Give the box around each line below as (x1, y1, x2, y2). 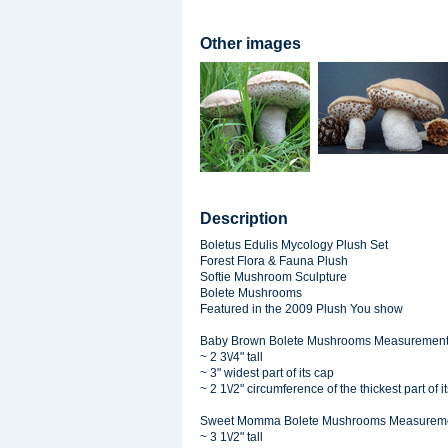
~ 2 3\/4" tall (200, 350, 263, 364)
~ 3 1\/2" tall (200, 430, 263, 444)
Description (200, 210, 288, 227)
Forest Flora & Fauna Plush (200, 254, 348, 268)
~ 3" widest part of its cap (200, 366, 334, 380)
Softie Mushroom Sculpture (200, 270, 347, 284)
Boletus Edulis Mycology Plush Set (200, 238, 388, 252)
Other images (200, 35, 301, 52)
